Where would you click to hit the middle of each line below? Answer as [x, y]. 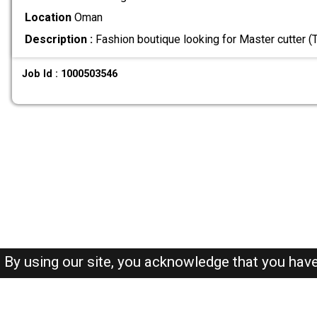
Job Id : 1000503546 [70, 74]
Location [48, 18]
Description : [58, 39]
